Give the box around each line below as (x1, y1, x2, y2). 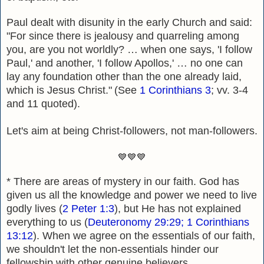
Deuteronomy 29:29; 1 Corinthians (88, 216, 249, 228)
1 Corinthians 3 (140, 84, 211, 96)
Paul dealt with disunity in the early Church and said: (6, 16, 252, 28)
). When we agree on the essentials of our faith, (33, 229, 255, 242)
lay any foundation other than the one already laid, (6, 70, 242, 82)
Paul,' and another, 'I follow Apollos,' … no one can (6, 57, 243, 69)
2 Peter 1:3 (62, 202, 114, 214)
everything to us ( (6, 216, 88, 228)
